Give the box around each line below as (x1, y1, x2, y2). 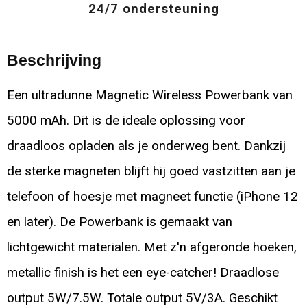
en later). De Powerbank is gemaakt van (6, 214, 232, 230)
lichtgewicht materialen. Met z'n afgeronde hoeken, (6, 239, 297, 255)
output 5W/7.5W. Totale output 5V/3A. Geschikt (6, 290, 278, 306)
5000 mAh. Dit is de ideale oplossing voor (6, 112, 245, 128)
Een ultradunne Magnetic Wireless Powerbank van (6, 87, 293, 103)
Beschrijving (6, 51, 101, 69)
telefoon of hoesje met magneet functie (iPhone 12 (6, 188, 298, 204)
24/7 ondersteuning (88, 1, 219, 17)
